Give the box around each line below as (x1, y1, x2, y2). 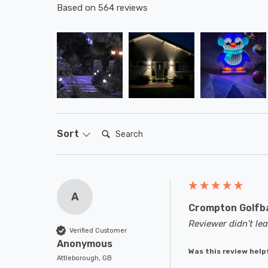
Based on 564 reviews (57, 2, 148, 13)
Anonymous (57, 238, 112, 249)
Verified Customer (69, 226, 127, 234)
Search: (96, 124, 134, 136)
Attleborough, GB (57, 254, 112, 262)
